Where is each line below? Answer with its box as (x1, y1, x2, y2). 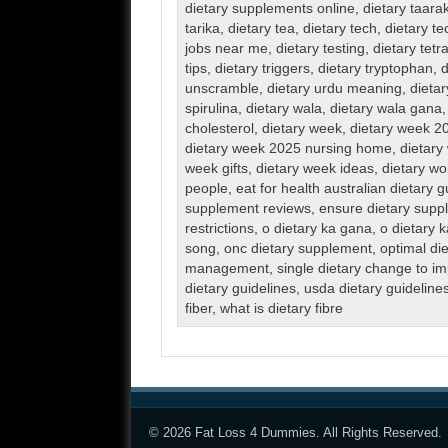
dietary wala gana (329, 101, 442, 117)
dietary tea (227, 21, 295, 37)
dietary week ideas (255, 161, 374, 177)
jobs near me (184, 41, 268, 57)
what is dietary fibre (219, 301, 343, 317)
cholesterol (184, 121, 254, 137)
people (184, 181, 228, 197)
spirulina (184, 101, 238, 117)
